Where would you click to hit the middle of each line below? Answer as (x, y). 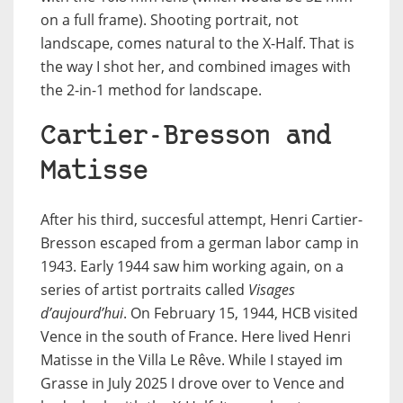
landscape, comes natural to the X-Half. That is (197, 44)
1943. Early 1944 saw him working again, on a (192, 267)
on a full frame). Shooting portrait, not (170, 20)
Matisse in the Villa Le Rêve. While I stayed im (192, 360)
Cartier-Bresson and (186, 138)
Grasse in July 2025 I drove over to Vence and (193, 384)
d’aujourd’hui (82, 313)
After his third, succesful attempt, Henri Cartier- (201, 220)
